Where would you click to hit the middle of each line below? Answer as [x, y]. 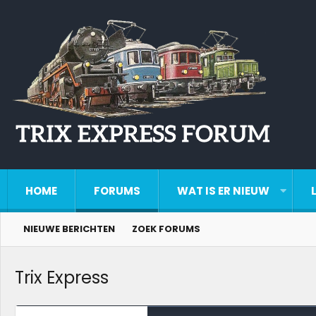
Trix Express [62, 278]
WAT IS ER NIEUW [223, 191]
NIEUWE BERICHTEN [69, 229]
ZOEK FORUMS [166, 229]
